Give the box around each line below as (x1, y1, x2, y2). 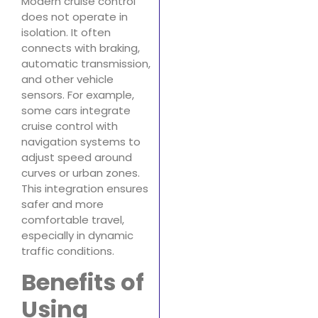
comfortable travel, (21, 212, 124, 228)
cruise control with (21, 119, 118, 134)
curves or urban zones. (21, 165, 140, 181)
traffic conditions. (21, 243, 114, 259)
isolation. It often (21, 25, 111, 40)
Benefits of (21, 266, 144, 299)
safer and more (21, 197, 104, 212)
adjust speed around (21, 150, 132, 165)
